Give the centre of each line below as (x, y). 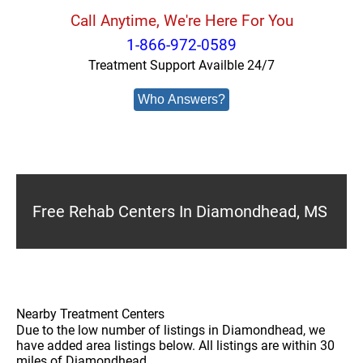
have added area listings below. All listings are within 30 (175, 346)
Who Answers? (181, 99)
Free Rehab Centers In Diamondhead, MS (180, 211)
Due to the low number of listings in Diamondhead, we (171, 330)
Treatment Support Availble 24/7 (181, 65)
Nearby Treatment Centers (90, 314)
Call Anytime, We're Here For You (181, 21)
